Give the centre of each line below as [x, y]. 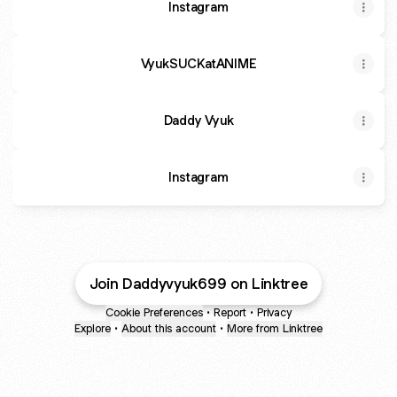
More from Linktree [275, 328]
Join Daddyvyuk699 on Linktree [198, 284]
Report [230, 312]
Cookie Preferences [154, 312]
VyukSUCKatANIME [198, 63]
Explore [93, 328]
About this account [169, 328]
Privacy [274, 312]
